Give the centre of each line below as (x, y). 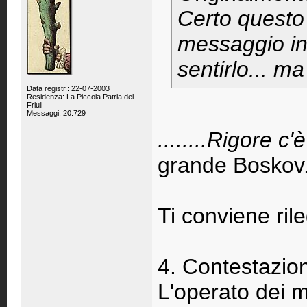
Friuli (35, 105)
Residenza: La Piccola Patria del (80, 97)
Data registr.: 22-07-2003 (68, 88)
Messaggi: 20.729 (56, 113)
